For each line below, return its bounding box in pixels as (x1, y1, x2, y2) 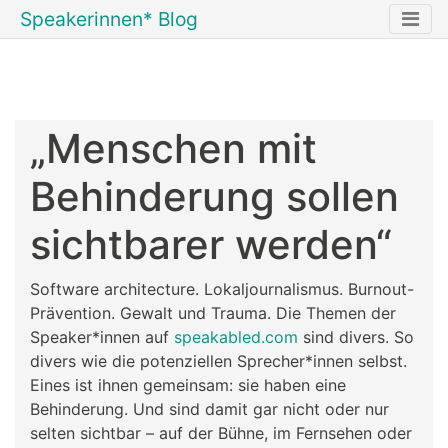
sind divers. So (298, 327, 414, 347)
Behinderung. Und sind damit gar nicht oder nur (30, 399, 389, 419)
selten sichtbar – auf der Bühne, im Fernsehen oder (30, 423, 412, 443)
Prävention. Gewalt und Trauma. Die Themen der (30, 303, 396, 323)
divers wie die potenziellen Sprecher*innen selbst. (30, 351, 407, 371)
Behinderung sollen (30, 172, 399, 221)
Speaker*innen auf (30, 327, 174, 347)
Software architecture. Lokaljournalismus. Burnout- (30, 279, 414, 299)
